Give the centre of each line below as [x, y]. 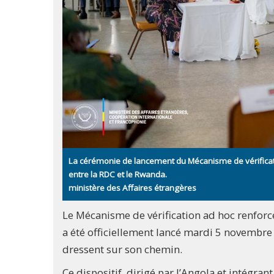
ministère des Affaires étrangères [132, 187]
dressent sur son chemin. [124, 249]
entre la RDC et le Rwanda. [118, 174]
